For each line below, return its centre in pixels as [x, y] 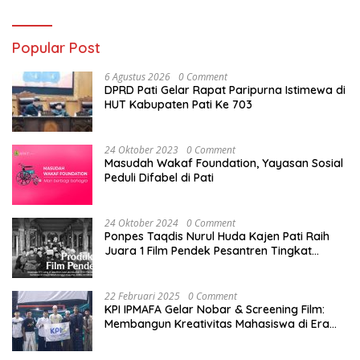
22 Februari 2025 [142, 296]
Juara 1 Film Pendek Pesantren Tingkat [208, 250]
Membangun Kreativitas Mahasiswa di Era [217, 323]
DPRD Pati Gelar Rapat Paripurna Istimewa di [225, 90]
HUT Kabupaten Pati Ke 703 [178, 104]
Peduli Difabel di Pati [159, 177]
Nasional [128, 265]
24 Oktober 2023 [141, 149]
